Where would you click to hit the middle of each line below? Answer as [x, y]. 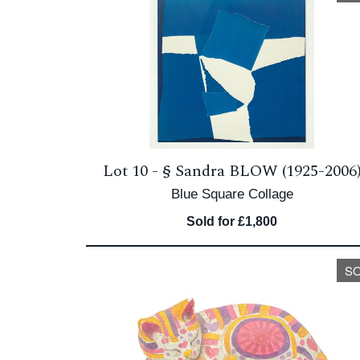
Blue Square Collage [232, 194]
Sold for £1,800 [232, 221]
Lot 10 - [132, 171]
